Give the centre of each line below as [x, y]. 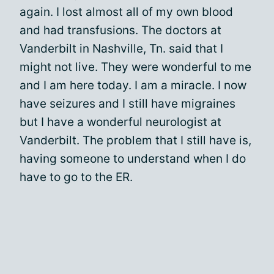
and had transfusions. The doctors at [120, 30]
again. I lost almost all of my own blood [126, 12]
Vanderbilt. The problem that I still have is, [135, 140]
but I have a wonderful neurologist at [120, 122]
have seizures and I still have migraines [128, 104]
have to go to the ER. [76, 177]
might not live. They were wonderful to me [135, 67]
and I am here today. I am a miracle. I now [133, 85]
